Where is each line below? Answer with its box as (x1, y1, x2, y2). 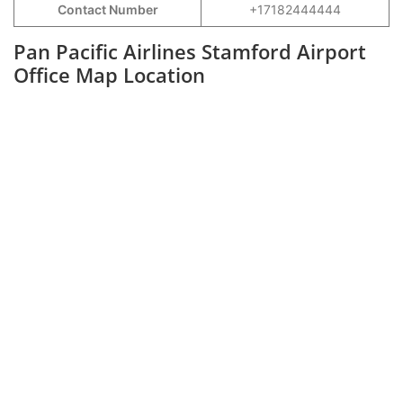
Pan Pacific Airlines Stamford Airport (13, 38, 366, 65)
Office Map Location (13, 61, 205, 88)
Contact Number (57, 2, 158, 17)
